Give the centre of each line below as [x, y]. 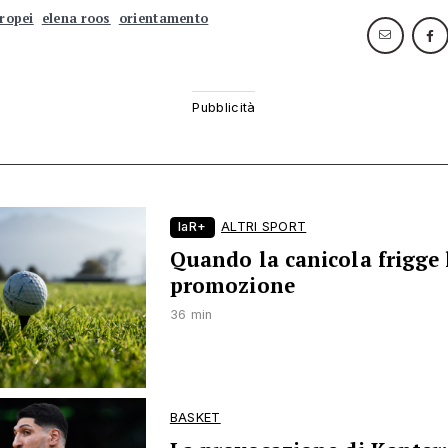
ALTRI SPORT [264, 227]
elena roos [76, 19]
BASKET [195, 417]
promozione [232, 286]
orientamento [163, 19]
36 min [191, 315]
